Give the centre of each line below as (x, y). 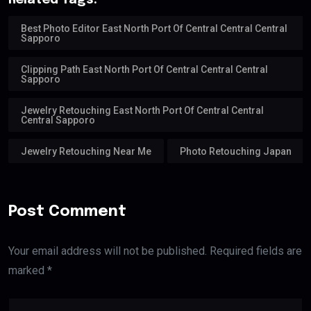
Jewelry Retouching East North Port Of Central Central (142, 110)
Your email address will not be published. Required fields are (155, 251)
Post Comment (67, 211)
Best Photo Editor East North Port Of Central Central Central (154, 28)
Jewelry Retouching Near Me (86, 151)
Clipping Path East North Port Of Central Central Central (144, 69)
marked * (30, 270)
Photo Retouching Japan (236, 151)
